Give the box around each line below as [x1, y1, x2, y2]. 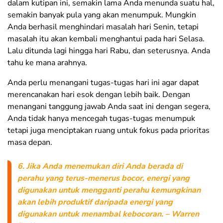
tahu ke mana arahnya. [7, 57, 87, 69]
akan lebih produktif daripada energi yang [17, 197, 173, 208]
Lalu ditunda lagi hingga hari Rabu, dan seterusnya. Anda [7, 45, 210, 57]
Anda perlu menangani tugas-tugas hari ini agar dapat [7, 77, 199, 89]
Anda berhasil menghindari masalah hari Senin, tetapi [7, 21, 199, 33]
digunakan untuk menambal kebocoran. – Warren [17, 209, 199, 220]
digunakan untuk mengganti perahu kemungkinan [17, 185, 201, 196]
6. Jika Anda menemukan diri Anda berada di [17, 161, 183, 172]
